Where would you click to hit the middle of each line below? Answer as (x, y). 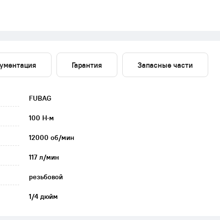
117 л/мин (44, 157)
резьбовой (46, 177)
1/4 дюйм (43, 196)
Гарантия (87, 65)
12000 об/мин (52, 137)
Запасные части (165, 65)
